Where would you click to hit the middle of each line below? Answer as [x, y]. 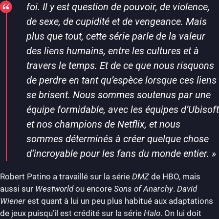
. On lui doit [181, 213]
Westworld [54, 188]
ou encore [94, 188]
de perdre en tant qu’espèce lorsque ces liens [121, 80]
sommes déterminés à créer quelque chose [117, 139]
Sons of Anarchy [143, 188]
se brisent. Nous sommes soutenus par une [118, 95]
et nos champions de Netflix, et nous [103, 124]
